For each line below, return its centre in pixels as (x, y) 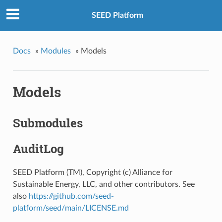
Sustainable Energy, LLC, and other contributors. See (104, 184)
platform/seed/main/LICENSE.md (71, 208)
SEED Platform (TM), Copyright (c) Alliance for (92, 172)
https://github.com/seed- (71, 196)
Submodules (48, 123)
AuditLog (38, 148)
